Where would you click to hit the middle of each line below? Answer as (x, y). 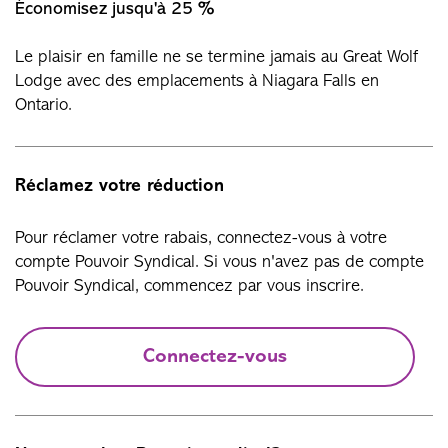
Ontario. (46, 105)
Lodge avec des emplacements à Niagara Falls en (197, 81)
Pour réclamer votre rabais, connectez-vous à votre (201, 238)
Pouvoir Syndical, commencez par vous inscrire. (189, 286)
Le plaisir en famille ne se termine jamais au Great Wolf (217, 57)
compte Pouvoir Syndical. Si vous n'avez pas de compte (219, 262)
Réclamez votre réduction (119, 186)
